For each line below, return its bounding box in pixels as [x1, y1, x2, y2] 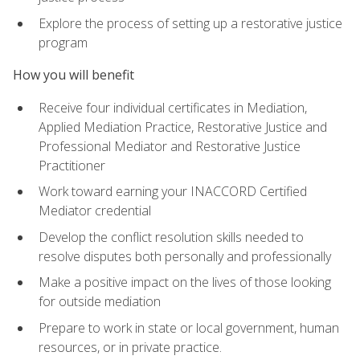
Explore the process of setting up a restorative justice [39, 14, 342, 33]
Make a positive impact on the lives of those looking [39, 273, 331, 292]
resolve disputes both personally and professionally [39, 247, 331, 265]
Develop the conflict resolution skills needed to [39, 227, 304, 246]
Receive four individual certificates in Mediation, [39, 98, 307, 117]
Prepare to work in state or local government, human [39, 318, 339, 337]
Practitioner [39, 156, 105, 174]
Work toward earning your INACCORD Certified [39, 182, 307, 201]
